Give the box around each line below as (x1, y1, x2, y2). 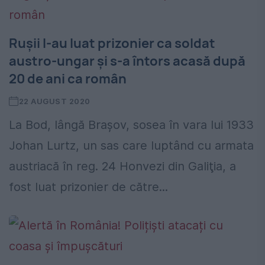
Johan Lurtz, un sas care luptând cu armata (9, 138, 254, 153)
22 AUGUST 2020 (18, 96, 91, 106)
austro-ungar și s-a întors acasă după (9, 52, 245, 70)
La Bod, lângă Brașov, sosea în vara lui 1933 (9, 118, 254, 132)
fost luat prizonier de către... (9, 180, 168, 195)
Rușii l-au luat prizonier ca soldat (9, 34, 215, 53)
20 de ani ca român (9, 70, 127, 88)
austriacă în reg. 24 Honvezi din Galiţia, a (9, 159, 236, 174)
